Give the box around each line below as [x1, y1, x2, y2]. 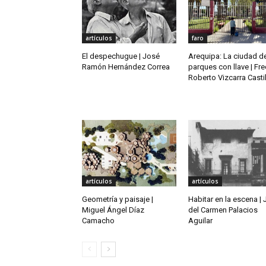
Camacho [82, 216, 115, 225]
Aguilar [188, 216, 213, 225]
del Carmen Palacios [188, 205, 258, 214]
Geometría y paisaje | [82, 194, 153, 204]
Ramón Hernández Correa [82, 62, 170, 72]
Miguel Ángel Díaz [82, 205, 144, 214]
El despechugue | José [82, 52, 160, 61]
